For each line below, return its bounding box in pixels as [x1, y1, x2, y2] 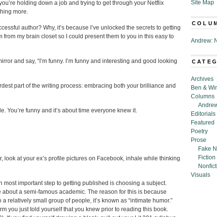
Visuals [191, 171, 210, 178]
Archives [191, 76, 214, 82]
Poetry [191, 128, 208, 135]
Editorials [191, 110, 216, 117]
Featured [191, 119, 215, 126]
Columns [191, 93, 215, 100]
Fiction [198, 154, 216, 161]
